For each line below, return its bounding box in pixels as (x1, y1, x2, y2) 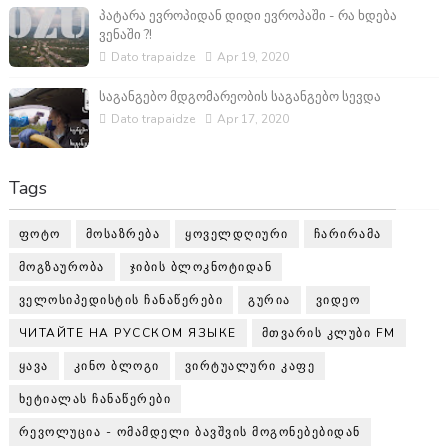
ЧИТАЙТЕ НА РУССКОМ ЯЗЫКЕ (18, 324, 237, 341)
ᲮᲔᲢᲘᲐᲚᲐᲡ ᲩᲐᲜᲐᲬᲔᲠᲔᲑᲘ (18, 390, 172, 407)
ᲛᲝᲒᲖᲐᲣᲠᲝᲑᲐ (18, 258, 105, 275)
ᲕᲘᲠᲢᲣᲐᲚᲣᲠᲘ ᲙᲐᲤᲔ (184, 357, 316, 374)
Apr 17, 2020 (216, 110, 289, 127)
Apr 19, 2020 (216, 48, 289, 65)
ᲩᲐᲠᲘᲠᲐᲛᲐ (313, 225, 382, 242)
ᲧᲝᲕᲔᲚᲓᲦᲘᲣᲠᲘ (185, 225, 289, 242)
